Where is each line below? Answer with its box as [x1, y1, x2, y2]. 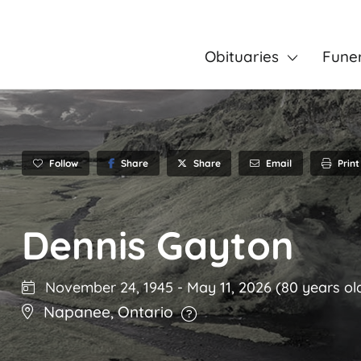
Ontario [118, 302, 173, 322]
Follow [49, 156, 78, 169]
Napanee [44, 302, 110, 322]
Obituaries [204, 47, 279, 66]
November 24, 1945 [41, 278, 173, 297]
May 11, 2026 [187, 278, 276, 297]
